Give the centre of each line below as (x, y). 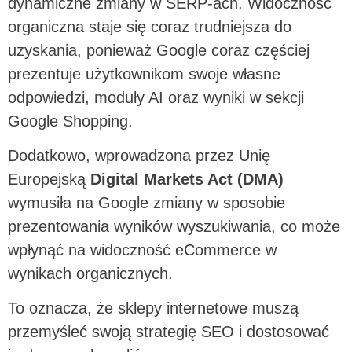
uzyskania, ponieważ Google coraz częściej (159, 50)
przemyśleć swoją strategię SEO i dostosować (169, 332)
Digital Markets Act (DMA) (187, 179)
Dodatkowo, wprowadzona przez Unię (139, 155)
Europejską (49, 179)
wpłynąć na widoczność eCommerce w (142, 249)
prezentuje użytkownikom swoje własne (144, 73)
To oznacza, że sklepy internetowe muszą (153, 308)
